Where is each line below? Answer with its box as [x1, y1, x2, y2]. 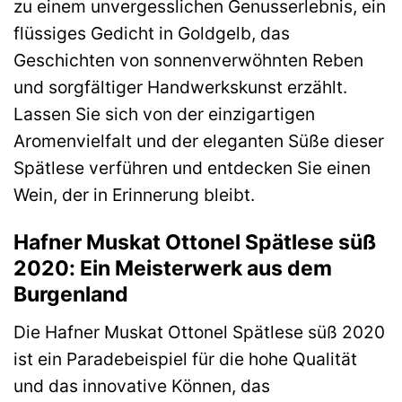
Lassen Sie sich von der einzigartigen [13, 102, 315, 125]
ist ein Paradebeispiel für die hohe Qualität [13, 347, 357, 370]
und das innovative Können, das [13, 374, 270, 397]
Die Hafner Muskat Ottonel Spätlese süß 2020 [13, 320, 385, 343]
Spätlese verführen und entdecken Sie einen [13, 156, 371, 179]
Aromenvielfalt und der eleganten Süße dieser [13, 129, 384, 152]
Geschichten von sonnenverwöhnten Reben [13, 48, 363, 71]
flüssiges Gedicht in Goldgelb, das [13, 22, 290, 44]
